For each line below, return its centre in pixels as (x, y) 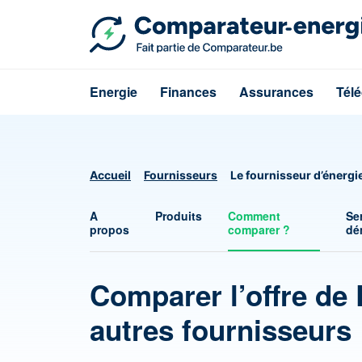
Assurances (276, 92)
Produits (179, 216)
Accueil (110, 175)
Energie (114, 92)
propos (109, 229)
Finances (188, 92)
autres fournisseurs (221, 330)
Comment (255, 216)
